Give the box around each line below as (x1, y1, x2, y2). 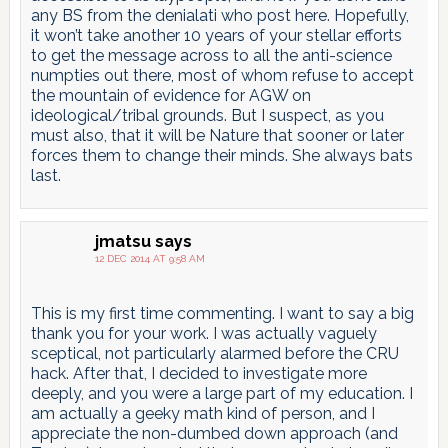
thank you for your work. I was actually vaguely (30, 324, 377, 344)
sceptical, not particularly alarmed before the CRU (30, 344, 399, 364)
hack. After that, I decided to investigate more (30, 364, 367, 384)
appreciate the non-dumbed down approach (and (30, 424, 398, 444)
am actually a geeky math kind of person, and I (30, 404, 375, 424)
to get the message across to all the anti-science (30, 46, 392, 66)
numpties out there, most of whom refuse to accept (30, 66, 414, 86)
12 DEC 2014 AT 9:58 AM (94, 253, 205, 265)
